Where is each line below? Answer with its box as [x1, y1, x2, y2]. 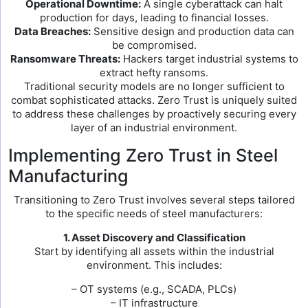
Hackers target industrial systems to [120, 52, 298, 65]
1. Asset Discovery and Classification [63, 231, 245, 244]
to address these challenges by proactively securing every [12, 107, 296, 120]
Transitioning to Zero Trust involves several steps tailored [13, 193, 295, 206]
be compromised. [111, 38, 197, 52]
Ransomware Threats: [10, 52, 120, 65]
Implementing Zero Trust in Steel [8, 145, 278, 166]
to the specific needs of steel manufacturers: [45, 207, 263, 220]
